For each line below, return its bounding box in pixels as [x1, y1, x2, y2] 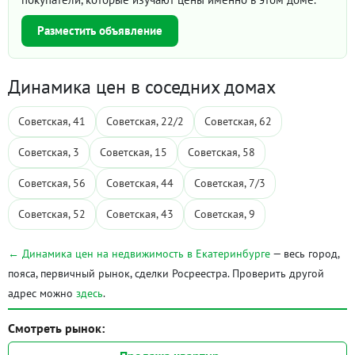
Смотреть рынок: [8, 320, 105, 336]
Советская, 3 [18, 145, 79, 159]
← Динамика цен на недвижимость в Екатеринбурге [8, 246, 270, 261]
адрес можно [8, 286, 76, 300]
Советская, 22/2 [106, 114, 184, 128]
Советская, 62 [204, 114, 272, 128]
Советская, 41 [18, 114, 86, 128]
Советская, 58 [188, 145, 255, 159]
